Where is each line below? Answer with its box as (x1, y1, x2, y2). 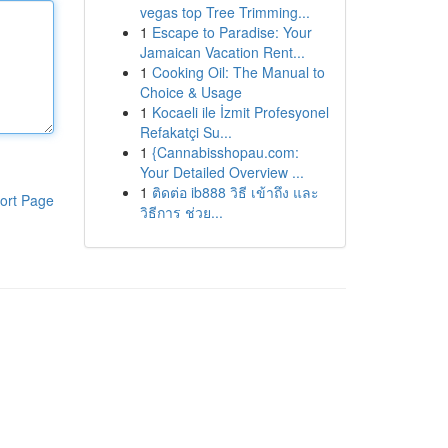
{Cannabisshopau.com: (151, 142, 299, 162)
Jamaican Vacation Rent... (139, 42, 305, 62)
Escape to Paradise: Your (151, 22, 312, 42)
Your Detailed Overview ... (139, 162, 304, 182)
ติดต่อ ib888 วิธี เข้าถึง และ (151, 182, 319, 202)
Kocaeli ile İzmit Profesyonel (151, 102, 329, 122)
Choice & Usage (139, 82, 242, 102)
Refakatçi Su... (139, 122, 232, 142)
